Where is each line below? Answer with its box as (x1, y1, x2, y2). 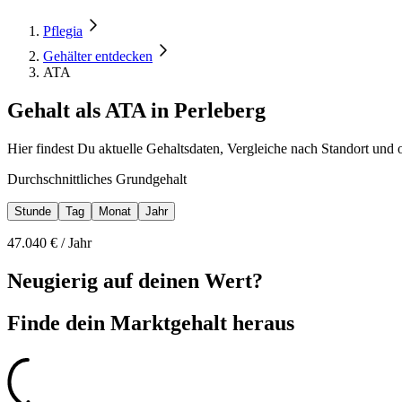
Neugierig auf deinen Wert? (7, 268, 263, 293)
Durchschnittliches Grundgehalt (7, 170, 187, 187)
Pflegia (43, 23, 83, 39)
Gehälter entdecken (43, 48, 153, 64)
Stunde (14, 204, 51, 218)
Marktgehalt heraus (110, 310, 294, 335)
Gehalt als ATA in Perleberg (7, 98, 266, 122)
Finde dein (7, 310, 110, 335)
